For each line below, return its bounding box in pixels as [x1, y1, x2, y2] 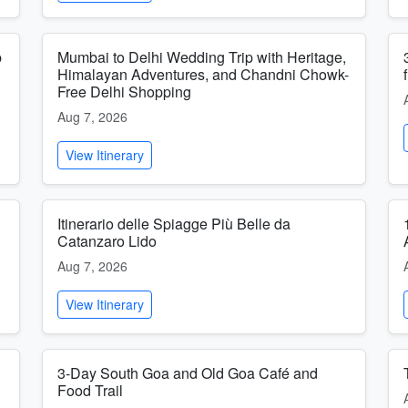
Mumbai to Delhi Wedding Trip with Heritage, [57, 46, 346, 67]
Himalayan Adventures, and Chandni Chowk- [57, 64, 349, 85]
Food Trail [57, 380, 123, 401]
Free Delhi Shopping [57, 81, 191, 102]
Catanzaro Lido [57, 230, 157, 251]
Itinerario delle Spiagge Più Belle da [57, 213, 291, 234]
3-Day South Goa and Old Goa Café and [57, 362, 318, 383]
